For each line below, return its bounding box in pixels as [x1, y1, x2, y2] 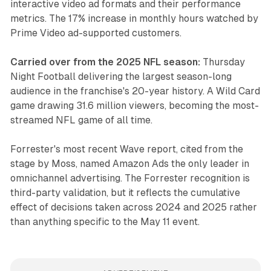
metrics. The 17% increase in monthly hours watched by [10, 13, 258, 25]
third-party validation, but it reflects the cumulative [10, 187, 240, 199]
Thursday [200, 56, 245, 68]
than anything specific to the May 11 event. [10, 216, 200, 228]
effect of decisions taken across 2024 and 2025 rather [10, 201, 257, 214]
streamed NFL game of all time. [10, 114, 152, 126]
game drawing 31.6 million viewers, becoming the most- [10, 100, 259, 112]
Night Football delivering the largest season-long [10, 71, 232, 83]
